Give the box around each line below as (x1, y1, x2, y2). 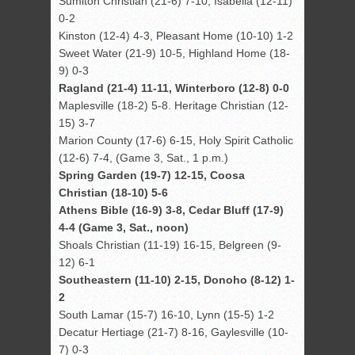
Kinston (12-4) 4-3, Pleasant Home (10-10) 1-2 (59, 29, 293, 43)
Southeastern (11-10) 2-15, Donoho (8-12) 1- (59, 273, 295, 287)
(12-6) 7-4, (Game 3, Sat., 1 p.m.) (59, 151, 228, 165)
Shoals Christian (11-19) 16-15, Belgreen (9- (59, 239, 281, 252)
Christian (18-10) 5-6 (59, 186, 168, 200)
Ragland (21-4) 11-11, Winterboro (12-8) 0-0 (59, 82, 289, 95)
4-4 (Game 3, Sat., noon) (59, 221, 189, 235)
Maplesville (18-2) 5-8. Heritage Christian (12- (59, 99, 288, 113)
